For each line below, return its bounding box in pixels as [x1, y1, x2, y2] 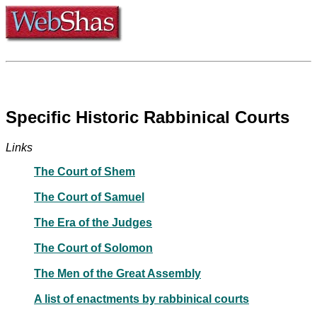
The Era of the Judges [34, 216, 152, 229]
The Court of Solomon [34, 241, 153, 254]
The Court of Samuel [34, 190, 144, 203]
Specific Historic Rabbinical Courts [6, 107, 289, 127]
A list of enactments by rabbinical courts [34, 292, 249, 305]
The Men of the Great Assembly [34, 267, 201, 279]
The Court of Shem [34, 165, 135, 178]
